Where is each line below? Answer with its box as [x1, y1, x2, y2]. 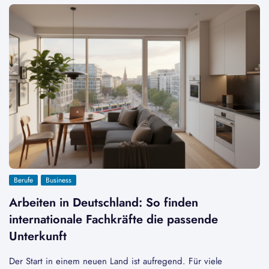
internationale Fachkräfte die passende [9, 211, 218, 229]
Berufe [14, 175, 33, 186]
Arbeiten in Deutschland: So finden [9, 194, 198, 212]
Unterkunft [9, 228, 67, 246]
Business [46, 175, 71, 186]
